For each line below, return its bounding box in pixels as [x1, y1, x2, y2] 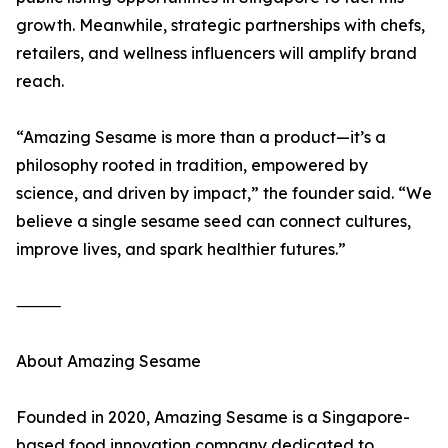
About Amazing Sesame [16, 351, 201, 372]
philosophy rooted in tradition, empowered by [16, 155, 368, 176]
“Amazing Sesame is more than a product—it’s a [16, 127, 386, 148]
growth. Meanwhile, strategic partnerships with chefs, [16, 15, 425, 36]
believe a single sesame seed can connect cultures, [16, 211, 411, 232]
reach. [16, 71, 64, 92]
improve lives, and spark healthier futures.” [16, 239, 346, 260]
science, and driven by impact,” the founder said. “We [16, 183, 432, 204]
